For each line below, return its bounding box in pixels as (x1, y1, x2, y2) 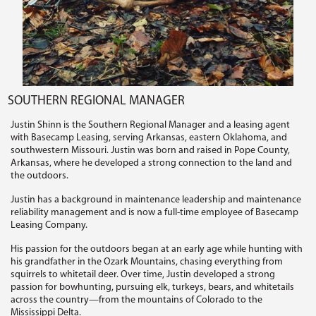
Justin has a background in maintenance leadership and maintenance (11, 195, 302, 206)
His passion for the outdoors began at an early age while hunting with (11, 244, 303, 255)
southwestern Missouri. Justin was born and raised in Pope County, (11, 145, 291, 157)
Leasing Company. (11, 220, 88, 231)
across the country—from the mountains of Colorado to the (11, 295, 263, 306)
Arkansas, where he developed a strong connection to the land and (11, 158, 293, 169)
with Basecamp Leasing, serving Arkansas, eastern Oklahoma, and (11, 133, 288, 144)
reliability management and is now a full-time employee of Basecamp (11, 207, 299, 219)
